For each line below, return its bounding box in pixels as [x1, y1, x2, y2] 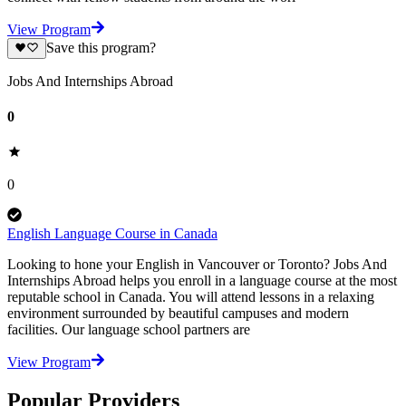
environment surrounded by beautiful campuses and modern [7, 305, 349, 322]
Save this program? [45, 40, 156, 56]
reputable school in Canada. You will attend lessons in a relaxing [7, 289, 374, 305]
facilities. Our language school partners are [7, 322, 250, 338]
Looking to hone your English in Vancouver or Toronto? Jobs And [7, 256, 387, 273]
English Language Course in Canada [7, 226, 217, 242]
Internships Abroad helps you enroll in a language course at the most [7, 273, 397, 289]
